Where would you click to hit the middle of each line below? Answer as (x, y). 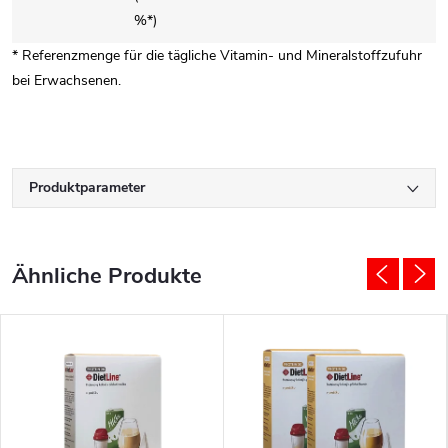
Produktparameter (87, 187)
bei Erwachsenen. (66, 80)
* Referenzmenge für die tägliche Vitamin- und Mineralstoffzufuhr (217, 55)
